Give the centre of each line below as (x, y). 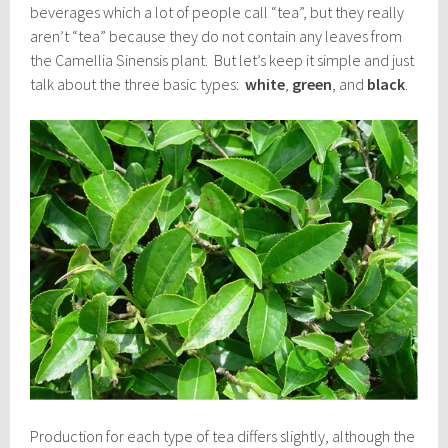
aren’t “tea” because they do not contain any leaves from (216, 35)
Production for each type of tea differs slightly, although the (223, 435)
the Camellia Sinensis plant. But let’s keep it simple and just (222, 59)
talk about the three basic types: (138, 83)
